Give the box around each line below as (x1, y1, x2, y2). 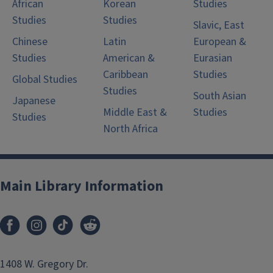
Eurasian (193, 51, 233, 66)
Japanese (12, 93, 55, 109)
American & (102, 51, 155, 66)
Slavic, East (193, 18, 245, 34)
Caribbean (102, 67, 148, 83)
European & (193, 34, 247, 50)
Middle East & (102, 105, 167, 121)
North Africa (102, 121, 158, 137)
